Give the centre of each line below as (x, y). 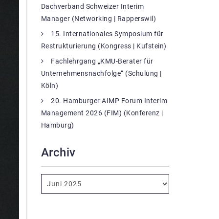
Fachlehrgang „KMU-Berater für (102, 61)
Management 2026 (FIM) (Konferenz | (102, 113)
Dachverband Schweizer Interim (92, 6)
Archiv (58, 152)
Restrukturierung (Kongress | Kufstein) (104, 46)
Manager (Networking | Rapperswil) (98, 18)
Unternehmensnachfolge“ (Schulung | (101, 73)
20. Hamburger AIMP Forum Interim (109, 100)
